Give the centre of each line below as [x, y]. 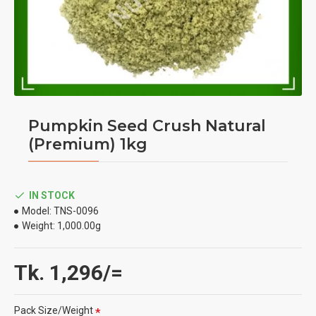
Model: [37, 211]
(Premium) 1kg [88, 144]
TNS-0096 [76, 211]
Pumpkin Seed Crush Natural [147, 126]
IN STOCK [52, 195]
